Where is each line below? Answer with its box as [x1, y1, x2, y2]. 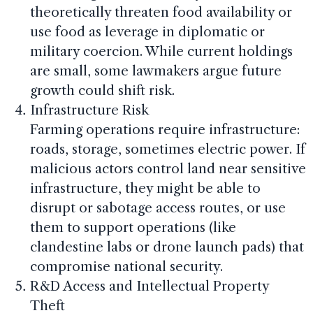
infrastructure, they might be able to [29, 180, 261, 197]
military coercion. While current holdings [29, 43, 293, 60]
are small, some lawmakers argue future [29, 63, 282, 80]
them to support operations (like [29, 219, 236, 236]
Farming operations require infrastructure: [29, 122, 300, 138]
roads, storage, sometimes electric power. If [29, 141, 305, 158]
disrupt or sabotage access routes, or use [29, 200, 286, 217]
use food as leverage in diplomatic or [29, 24, 265, 41]
